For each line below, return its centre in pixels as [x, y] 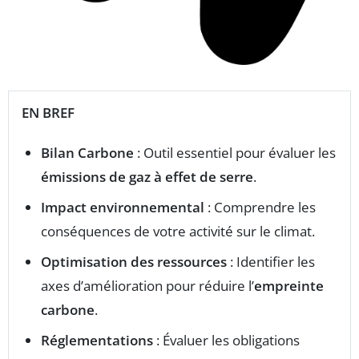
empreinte [289, 285]
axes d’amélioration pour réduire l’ [147, 285]
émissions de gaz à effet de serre [147, 176]
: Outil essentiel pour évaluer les [235, 152]
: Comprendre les [260, 207]
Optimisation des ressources [134, 261]
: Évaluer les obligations [226, 340]
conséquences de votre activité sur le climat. [178, 231]
